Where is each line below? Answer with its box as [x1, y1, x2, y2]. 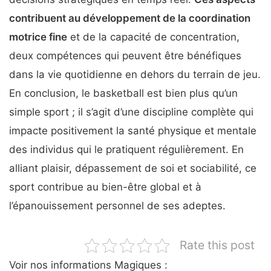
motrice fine [9, 31, 67, 44]
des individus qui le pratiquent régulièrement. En [9, 143, 244, 156]
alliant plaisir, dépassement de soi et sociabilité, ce [9, 162, 256, 175]
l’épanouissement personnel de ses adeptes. [9, 200, 226, 212]
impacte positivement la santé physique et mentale [9, 125, 256, 137]
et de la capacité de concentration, [67, 31, 240, 44]
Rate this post [180, 238, 255, 253]
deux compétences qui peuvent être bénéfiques [9, 50, 241, 62]
